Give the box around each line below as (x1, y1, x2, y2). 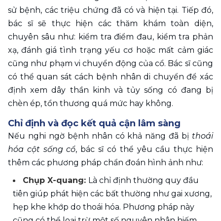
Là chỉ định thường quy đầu (88, 175, 199, 185)
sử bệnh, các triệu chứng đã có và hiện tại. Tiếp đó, (8, 5, 213, 15)
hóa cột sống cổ (8, 144, 76, 154)
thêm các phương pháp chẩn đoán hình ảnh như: (8, 157, 203, 167)
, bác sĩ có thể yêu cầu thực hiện (75, 144, 214, 154)
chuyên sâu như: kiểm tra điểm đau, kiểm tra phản (8, 32, 213, 41)
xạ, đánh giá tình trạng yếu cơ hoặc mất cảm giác (8, 45, 213, 55)
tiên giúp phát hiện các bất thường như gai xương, (13, 188, 212, 198)
